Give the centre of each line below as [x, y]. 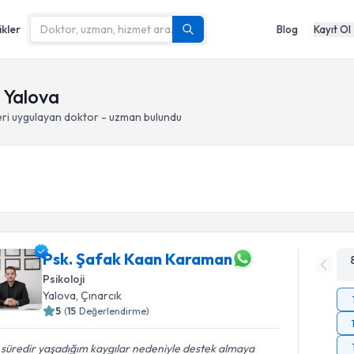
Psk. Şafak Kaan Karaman [138, 258]
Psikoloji [64, 279]
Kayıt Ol [332, 29]
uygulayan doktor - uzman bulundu [96, 117]
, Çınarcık [99, 296]
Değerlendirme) [115, 311]
